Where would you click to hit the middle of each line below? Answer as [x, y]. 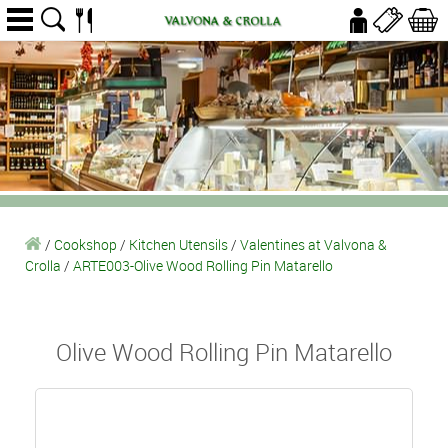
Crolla [43, 265]
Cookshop [85, 244]
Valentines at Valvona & [313, 244]
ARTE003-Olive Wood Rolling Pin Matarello [203, 265]
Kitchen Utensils [178, 244]
